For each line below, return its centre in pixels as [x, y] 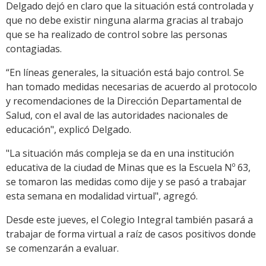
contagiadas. [34, 49]
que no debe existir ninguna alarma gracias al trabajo [125, 20]
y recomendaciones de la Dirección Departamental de [124, 101]
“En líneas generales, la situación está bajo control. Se [125, 73]
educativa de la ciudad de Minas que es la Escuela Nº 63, [128, 168]
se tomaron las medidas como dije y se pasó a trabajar [126, 182]
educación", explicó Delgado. [69, 130]
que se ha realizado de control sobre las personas [117, 35]
